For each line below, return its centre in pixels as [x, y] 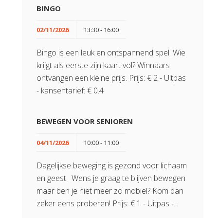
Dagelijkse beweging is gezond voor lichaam [112, 165]
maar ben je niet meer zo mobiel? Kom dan [110, 191]
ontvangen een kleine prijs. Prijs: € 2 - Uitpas [111, 78]
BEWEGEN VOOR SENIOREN [85, 121]
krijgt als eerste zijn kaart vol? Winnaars [103, 65]
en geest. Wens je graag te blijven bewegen [111, 178]
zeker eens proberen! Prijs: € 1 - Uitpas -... [107, 203]
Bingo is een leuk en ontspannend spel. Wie [111, 53]
